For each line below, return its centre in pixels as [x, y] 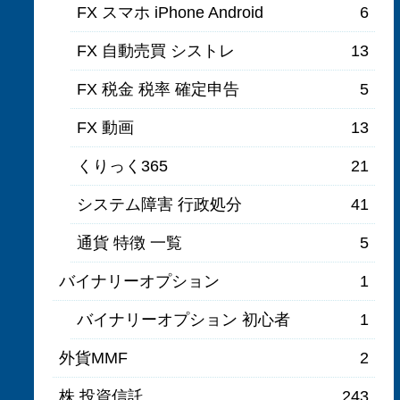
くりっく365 [123, 166]
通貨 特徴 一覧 [130, 242]
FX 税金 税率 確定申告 [158, 89]
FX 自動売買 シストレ [156, 50]
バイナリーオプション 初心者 [184, 319]
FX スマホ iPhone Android [171, 12]
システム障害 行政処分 [160, 204]
